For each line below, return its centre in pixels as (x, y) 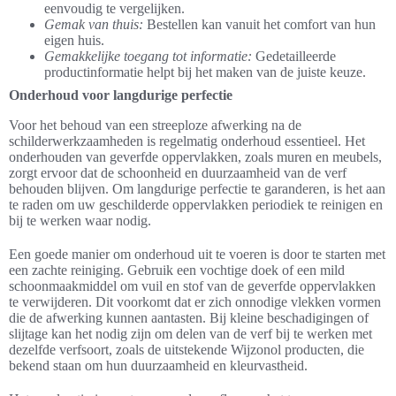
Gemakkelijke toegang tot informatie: (148, 57)
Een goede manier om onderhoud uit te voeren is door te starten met (197, 255)
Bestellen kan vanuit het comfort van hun (259, 25)
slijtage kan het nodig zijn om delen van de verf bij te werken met (190, 334)
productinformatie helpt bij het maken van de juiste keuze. (205, 72)
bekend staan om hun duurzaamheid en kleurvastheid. (158, 366)
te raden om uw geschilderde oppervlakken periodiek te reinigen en (196, 205)
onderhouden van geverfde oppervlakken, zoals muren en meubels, (195, 157)
